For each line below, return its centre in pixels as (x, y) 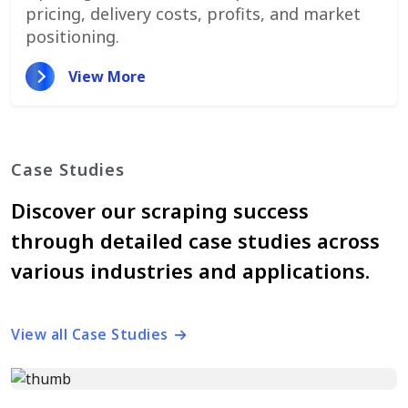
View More (107, 76)
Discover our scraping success (160, 210)
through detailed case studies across (195, 240)
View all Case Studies (92, 334)
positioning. (72, 36)
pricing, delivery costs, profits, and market (193, 13)
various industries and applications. (190, 270)
